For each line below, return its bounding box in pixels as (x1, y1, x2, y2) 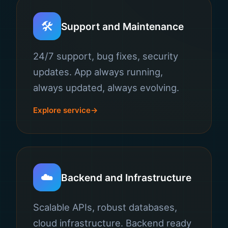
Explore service (33, 105, 91, 115)
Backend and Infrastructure (61, 171, 191, 184)
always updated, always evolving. (33, 82, 179, 93)
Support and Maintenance (61, 20, 184, 33)
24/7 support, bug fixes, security (33, 50, 178, 62)
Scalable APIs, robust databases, (33, 202, 177, 213)
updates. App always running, (33, 66, 163, 77)
